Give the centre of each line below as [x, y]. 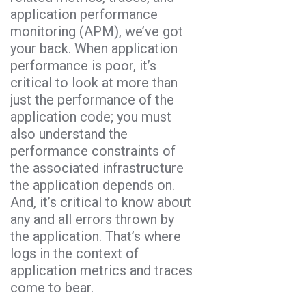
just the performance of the [92, 99]
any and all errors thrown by [92, 219]
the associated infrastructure [97, 168]
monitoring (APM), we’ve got [97, 31]
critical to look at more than [94, 82]
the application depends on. [93, 185]
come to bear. [52, 287]
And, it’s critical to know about [101, 202]
